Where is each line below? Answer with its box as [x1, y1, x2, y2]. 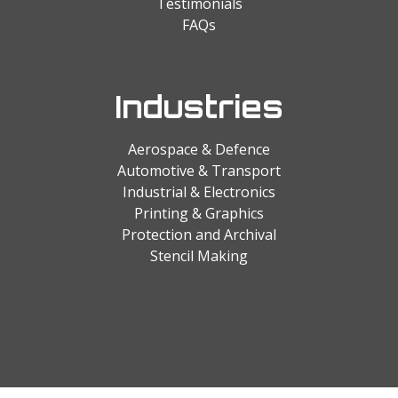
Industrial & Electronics [123, 181, 275, 202]
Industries [115, 87, 283, 125]
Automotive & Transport [117, 160, 281, 180]
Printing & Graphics [134, 203, 264, 223]
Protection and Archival [122, 224, 276, 244]
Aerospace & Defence [128, 139, 270, 159]
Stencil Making [150, 245, 248, 266]
